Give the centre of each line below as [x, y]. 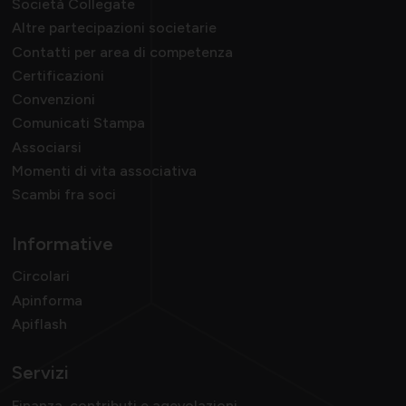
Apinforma [47, 300]
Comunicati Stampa [78, 123]
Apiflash [39, 324]
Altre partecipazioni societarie [114, 28]
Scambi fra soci [63, 195]
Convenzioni [53, 100]
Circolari [40, 276]
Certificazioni [58, 75]
